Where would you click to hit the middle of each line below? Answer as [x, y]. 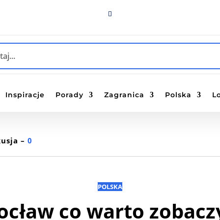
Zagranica [124, 95]
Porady [70, 95]
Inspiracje [25, 95]
